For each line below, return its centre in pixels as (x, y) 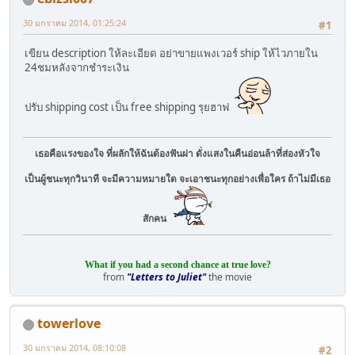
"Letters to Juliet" (166, 277)
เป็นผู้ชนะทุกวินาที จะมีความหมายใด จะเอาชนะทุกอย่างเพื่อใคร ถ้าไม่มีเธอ (177, 178)
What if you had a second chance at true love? (177, 264)
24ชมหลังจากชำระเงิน (77, 67)
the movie (229, 277)
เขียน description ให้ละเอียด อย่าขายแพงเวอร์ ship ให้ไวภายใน (171, 53)
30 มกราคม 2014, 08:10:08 (74, 347)
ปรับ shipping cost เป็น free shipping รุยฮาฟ (129, 107)
